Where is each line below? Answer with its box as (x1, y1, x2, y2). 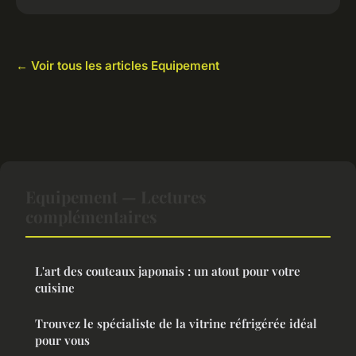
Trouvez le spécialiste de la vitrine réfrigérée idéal (35, 315, 317, 332)
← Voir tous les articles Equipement (16, 58, 219, 74)
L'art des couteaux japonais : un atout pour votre (35, 263, 300, 280)
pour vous (35, 332, 90, 349)
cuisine (35, 280, 75, 296)
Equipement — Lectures (25, 185, 207, 208)
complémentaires (25, 205, 157, 228)
